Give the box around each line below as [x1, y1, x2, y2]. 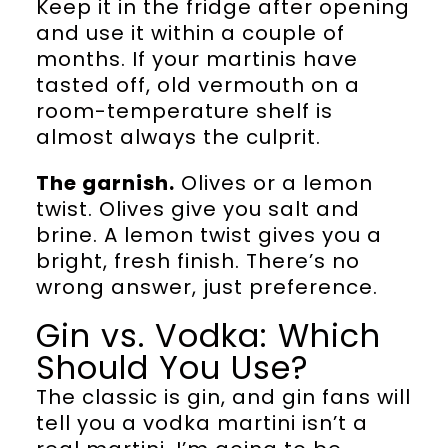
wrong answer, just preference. [35, 273, 378, 302]
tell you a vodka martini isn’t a [35, 409, 368, 438]
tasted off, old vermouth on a [35, 71, 360, 100]
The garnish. [35, 169, 175, 198]
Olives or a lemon [174, 169, 373, 198]
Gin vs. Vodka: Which [35, 313, 381, 359]
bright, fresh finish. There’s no [35, 247, 360, 276]
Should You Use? [35, 345, 309, 391]
